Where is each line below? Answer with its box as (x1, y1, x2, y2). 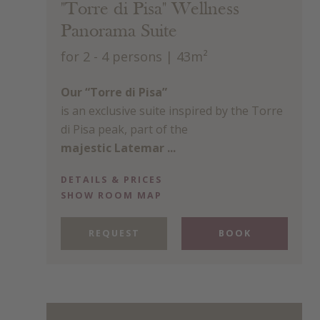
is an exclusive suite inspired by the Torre (61, 102, 283, 119)
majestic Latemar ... (61, 139, 176, 156)
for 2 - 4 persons (61, 47, 162, 66)
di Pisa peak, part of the (61, 121, 188, 137)
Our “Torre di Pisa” (61, 84, 167, 100)
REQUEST (88, 227, 140, 240)
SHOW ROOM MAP (61, 189, 162, 202)
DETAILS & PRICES (61, 174, 162, 186)
